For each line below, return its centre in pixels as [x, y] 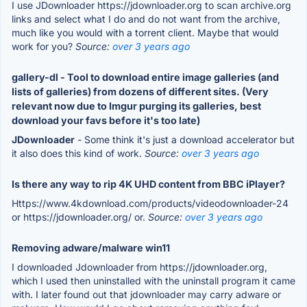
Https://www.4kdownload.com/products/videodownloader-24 [150, 203]
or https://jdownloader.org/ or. [80, 217]
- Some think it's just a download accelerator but [185, 139]
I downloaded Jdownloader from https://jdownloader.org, [139, 267]
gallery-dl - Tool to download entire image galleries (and [145, 77]
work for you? [44, 46]
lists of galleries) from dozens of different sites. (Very [140, 91]
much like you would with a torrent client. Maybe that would [145, 32]
